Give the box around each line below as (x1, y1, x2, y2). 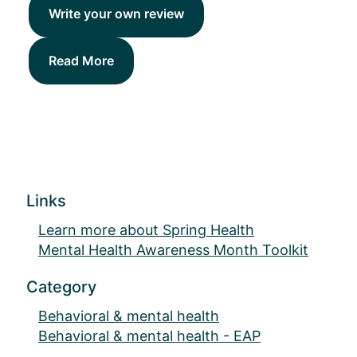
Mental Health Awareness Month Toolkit (38, 241, 308, 259)
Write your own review (48, 6, 184, 22)
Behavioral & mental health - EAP (38, 328, 261, 345)
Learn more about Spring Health (38, 222, 254, 239)
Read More (48, 53, 114, 69)
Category (26, 277, 96, 297)
